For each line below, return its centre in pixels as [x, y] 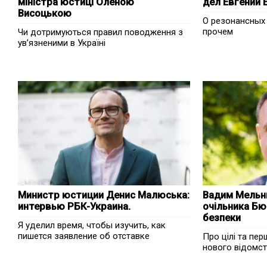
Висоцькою [45, 13]
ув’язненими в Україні [62, 43]
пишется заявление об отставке [84, 236]
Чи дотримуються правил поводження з [100, 32]
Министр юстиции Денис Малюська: [104, 195]
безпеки [221, 218]
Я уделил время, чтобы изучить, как [92, 225]
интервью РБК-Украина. [74, 207]
